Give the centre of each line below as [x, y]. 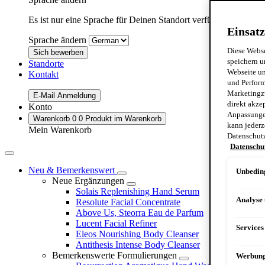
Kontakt [43, 74]
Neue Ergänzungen [88, 180]
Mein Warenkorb [60, 130]
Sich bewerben [58, 52]
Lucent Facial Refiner [116, 223]
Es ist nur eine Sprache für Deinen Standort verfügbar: [131, 20]
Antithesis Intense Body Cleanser [138, 244]
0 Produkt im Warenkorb [120, 118]
